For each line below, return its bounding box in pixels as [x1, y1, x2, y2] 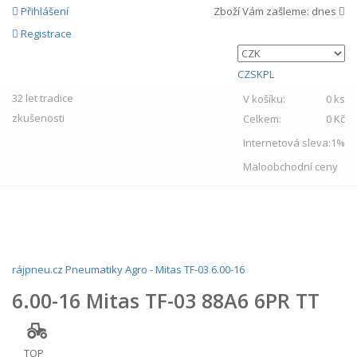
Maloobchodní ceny [243, 159, 338, 174]
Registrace [21, 26, 72, 41]
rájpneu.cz [12, 262, 63, 277]
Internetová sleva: [243, 135, 331, 150]
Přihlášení [21, 4, 69, 18]
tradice [40, 91, 73, 105]
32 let [12, 91, 37, 105]
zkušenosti [12, 111, 65, 125]
